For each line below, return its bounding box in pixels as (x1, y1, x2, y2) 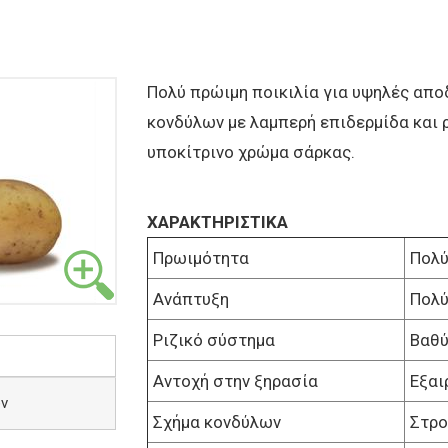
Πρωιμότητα (152, 248, 249, 269)
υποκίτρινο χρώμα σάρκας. (146, 142, 355, 163)
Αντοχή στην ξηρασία (152, 371, 318, 392)
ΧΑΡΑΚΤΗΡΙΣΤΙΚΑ (146, 212, 288, 233)
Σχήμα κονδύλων (152, 412, 281, 433)
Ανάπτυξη (152, 289, 229, 310)
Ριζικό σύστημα (152, 330, 275, 351)
